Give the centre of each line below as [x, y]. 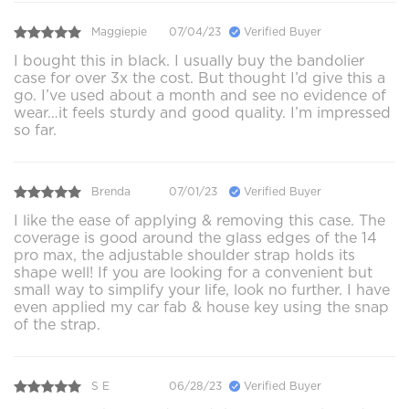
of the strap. [57, 324]
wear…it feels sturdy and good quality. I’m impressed [202, 112]
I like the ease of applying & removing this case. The [199, 220]
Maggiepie [119, 32]
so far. [35, 130]
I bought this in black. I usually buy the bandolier [189, 60]
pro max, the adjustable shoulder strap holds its [184, 255]
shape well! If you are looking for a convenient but [193, 272]
